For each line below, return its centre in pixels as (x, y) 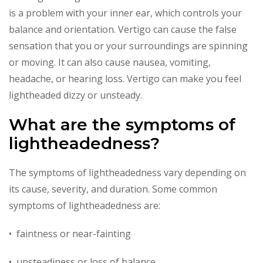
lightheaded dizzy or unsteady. (75, 95)
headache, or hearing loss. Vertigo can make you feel (125, 78)
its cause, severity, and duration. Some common (113, 189)
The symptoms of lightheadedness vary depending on (127, 172)
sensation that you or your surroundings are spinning (128, 45)
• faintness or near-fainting (70, 233)
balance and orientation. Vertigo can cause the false (123, 29)
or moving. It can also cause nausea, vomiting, (110, 62)
